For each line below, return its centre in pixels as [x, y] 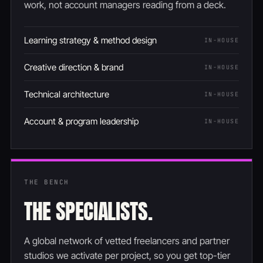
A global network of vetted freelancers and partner [127, 241]
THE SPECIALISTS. [88, 212]
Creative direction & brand [74, 68]
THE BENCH [47, 182]
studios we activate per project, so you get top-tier [127, 256]
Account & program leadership [81, 122]
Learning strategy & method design [90, 41]
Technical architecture [67, 95]
